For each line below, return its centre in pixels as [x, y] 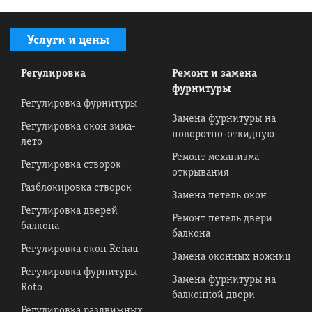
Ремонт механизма [215, 157]
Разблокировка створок [76, 188]
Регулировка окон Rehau [80, 249]
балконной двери [213, 295]
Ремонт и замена [214, 74]
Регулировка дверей [69, 211]
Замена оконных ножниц [231, 257]
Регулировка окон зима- [78, 127]
